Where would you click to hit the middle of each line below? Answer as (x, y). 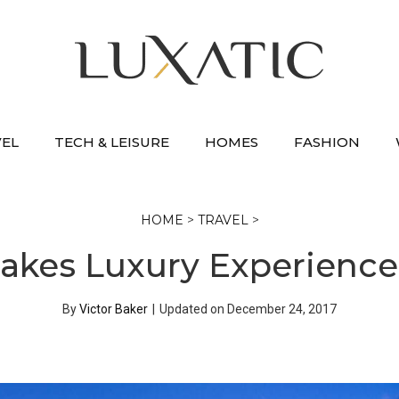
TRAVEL (223, 220)
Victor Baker (114, 309)
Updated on (193, 309)
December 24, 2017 (282, 309)
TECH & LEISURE (112, 142)
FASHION (327, 142)
